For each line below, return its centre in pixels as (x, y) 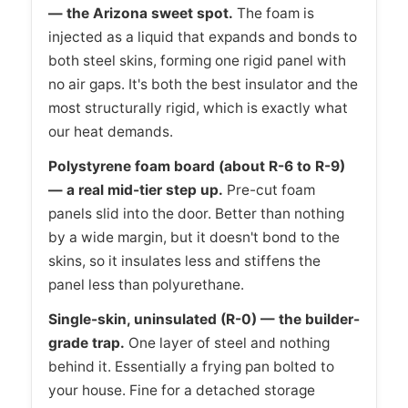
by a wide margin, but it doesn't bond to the (194, 237)
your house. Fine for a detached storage (182, 390)
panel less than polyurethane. (146, 284)
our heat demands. (111, 131)
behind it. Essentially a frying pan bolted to (191, 366)
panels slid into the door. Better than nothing (196, 213)
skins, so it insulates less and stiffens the (184, 260)
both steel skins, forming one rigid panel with (197, 60)
